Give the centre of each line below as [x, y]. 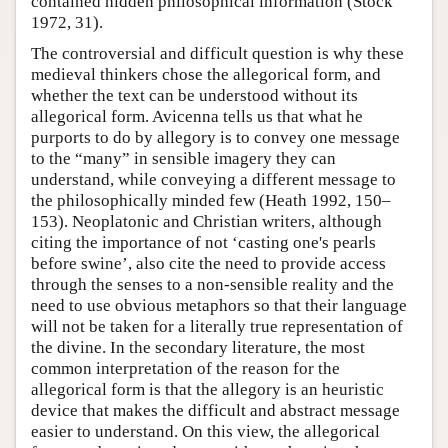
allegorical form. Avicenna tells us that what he [197, 117]
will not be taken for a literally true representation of [217, 327]
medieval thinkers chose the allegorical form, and [206, 75]
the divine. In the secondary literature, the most [198, 348]
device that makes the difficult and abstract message [215, 411]
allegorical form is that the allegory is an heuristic [207, 390]
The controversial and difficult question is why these [217, 54]
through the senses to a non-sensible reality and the [212, 285]
